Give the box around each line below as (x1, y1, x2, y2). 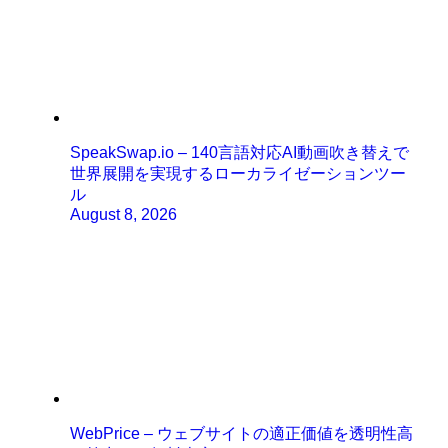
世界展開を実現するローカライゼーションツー (70, 165, 407, 183)
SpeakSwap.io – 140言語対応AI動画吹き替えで (70, 144, 410, 162)
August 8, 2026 (70, 206, 178, 224)
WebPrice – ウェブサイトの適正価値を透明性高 (70, 425, 414, 443)
